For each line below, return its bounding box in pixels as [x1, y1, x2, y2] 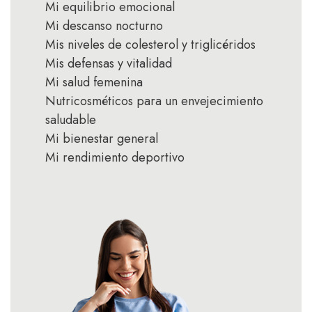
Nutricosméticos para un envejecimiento [45, 91, 263, 110]
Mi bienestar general [45, 129, 158, 148]
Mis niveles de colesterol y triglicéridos [45, 35, 256, 54]
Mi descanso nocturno [45, 16, 163, 35]
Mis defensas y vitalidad [45, 54, 172, 72]
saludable [45, 110, 96, 129]
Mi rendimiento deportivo [45, 148, 185, 166]
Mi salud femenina [45, 72, 143, 91]
